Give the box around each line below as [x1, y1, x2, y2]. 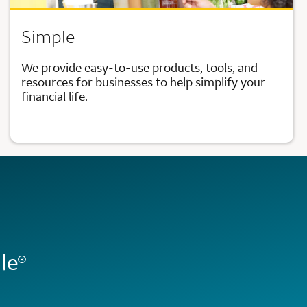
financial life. [21, 88, 88, 104]
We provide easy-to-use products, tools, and [21, 59, 258, 75]
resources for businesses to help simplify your [21, 73, 265, 90]
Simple [21, 25, 75, 48]
